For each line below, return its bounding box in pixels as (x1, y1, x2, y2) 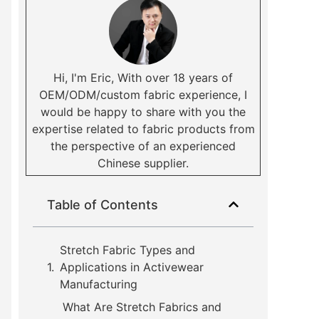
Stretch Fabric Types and (60, 242, 195, 257)
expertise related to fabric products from (31, 121, 255, 136)
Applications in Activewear (60, 259, 204, 274)
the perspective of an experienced (51, 138, 236, 153)
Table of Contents (47, 197, 158, 212)
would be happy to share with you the (41, 104, 246, 119)
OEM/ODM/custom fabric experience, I (39, 87, 247, 102)
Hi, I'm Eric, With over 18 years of (53, 70, 233, 85)
